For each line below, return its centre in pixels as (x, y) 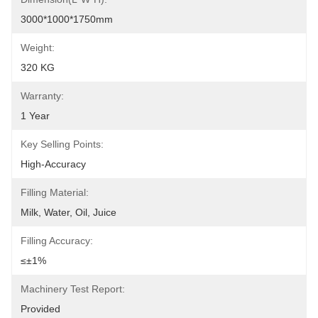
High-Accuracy (53, 164)
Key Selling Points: (62, 144)
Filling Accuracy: (57, 241)
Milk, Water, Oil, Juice (68, 212)
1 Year (35, 116)
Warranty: (42, 96)
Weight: (38, 48)
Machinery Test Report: (73, 289)
